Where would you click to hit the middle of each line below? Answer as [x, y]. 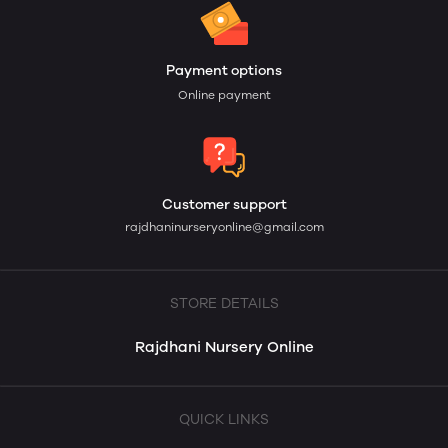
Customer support [224, 204]
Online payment [224, 95]
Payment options [224, 70]
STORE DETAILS [224, 303]
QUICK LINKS [224, 419]
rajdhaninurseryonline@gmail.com [224, 227]
